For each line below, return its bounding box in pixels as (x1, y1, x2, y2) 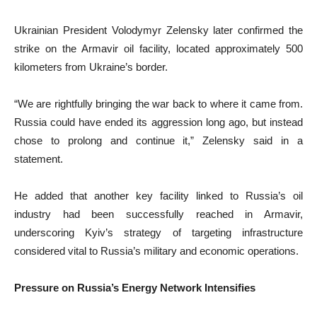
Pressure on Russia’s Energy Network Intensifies (14, 282, 255, 294)
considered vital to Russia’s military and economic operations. (14, 245, 299, 258)
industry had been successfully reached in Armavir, (14, 208, 303, 221)
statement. (14, 153, 63, 166)
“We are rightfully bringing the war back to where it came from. (14, 98, 303, 110)
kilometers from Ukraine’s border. (14, 61, 168, 74)
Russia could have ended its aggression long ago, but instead (14, 116, 303, 129)
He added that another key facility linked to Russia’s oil (14, 190, 303, 202)
